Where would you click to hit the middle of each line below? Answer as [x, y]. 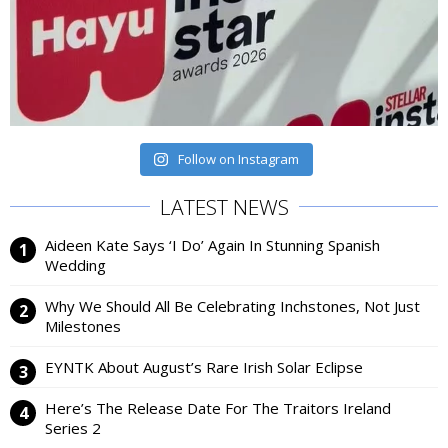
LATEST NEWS [224, 206]
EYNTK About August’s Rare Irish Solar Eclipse [204, 366]
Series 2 [73, 427]
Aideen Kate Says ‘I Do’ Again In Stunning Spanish [212, 244]
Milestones [83, 325]
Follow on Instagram [238, 158]
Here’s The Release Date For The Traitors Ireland [218, 407]
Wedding [75, 264]
